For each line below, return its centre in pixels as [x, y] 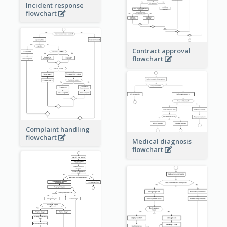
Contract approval [161, 50]
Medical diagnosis [162, 141]
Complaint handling [58, 129]
